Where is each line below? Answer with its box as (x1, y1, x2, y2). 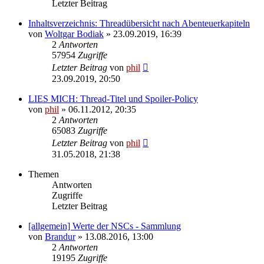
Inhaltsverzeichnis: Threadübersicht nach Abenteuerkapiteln (28, 18, 250, 28)
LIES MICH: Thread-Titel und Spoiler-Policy (28, 93, 198, 104)
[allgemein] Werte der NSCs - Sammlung (28, 220, 181, 231)
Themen (28, 169, 59, 179)
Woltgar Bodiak (45, 28, 104, 39)
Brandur (45, 231, 75, 242)
